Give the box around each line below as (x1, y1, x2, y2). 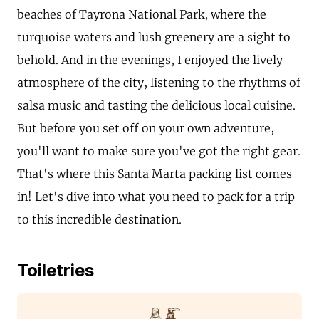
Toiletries (17, 260, 94, 281)
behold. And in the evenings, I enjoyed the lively (17, 53, 283, 67)
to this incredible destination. (17, 212, 182, 226)
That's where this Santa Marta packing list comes (17, 167, 292, 181)
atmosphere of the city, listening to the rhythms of (17, 75, 300, 90)
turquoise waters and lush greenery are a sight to (17, 30, 291, 44)
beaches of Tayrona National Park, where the (17, 7, 266, 21)
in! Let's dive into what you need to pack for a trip (17, 189, 295, 204)
